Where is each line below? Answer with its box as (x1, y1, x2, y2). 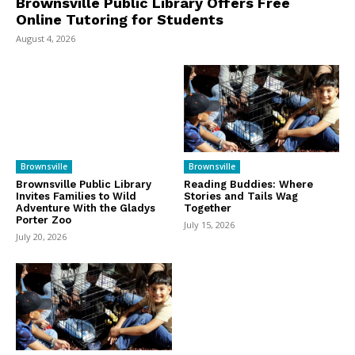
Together (183, 202, 231, 214)
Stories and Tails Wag (183, 190, 298, 202)
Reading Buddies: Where (183, 178, 313, 190)
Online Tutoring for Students (16, 10, 223, 28)
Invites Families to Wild (16, 190, 136, 202)
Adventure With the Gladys (16, 202, 155, 214)
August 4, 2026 (16, 32, 75, 44)
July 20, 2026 (16, 231, 67, 242)
